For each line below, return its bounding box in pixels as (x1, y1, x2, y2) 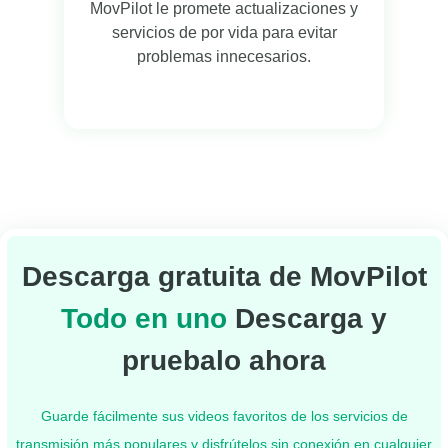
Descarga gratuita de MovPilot (21, 260, 427, 292)
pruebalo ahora (122, 344, 326, 376)
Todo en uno (61, 302, 235, 334)
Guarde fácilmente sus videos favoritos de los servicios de (40, 407, 408, 424)
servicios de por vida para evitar (111, 23, 337, 41)
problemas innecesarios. (137, 47, 311, 65)
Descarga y (235, 302, 387, 334)
